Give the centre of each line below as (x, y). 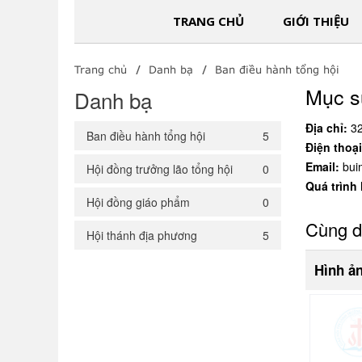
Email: (324, 166)
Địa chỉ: (327, 128)
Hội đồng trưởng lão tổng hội (160, 169)
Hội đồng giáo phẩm (138, 202)
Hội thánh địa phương (142, 235)
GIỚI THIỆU (316, 21)
